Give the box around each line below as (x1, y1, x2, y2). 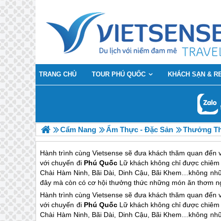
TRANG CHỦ (39, 71, 76, 78)
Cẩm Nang (60, 125, 96, 134)
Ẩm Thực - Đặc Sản (106, 125, 173, 134)
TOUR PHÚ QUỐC (92, 71, 146, 78)
